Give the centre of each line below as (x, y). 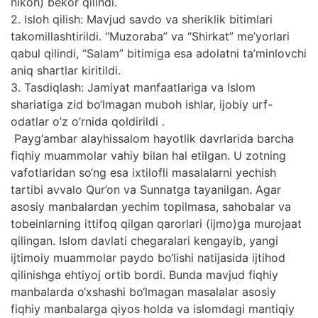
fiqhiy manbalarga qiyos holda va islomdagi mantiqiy (153, 308)
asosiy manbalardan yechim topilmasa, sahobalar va (151, 206)
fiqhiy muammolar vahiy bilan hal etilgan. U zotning (148, 155)
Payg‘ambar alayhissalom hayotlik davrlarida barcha (152, 138)
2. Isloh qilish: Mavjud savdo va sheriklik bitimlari (142, 19)
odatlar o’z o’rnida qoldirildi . (88, 121)
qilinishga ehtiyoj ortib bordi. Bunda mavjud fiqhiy (144, 274)
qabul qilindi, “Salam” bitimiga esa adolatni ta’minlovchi (159, 53)
